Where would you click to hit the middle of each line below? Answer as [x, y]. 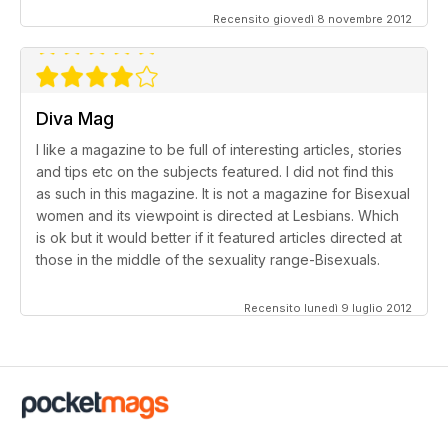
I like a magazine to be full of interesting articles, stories [219, 150]
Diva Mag [75, 119]
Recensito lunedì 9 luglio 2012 [328, 308]
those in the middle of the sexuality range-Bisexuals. [208, 260]
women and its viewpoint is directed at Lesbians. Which [217, 216]
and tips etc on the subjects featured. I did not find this [215, 172]
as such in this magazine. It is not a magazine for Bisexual [223, 194]
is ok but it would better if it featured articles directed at [219, 238]
